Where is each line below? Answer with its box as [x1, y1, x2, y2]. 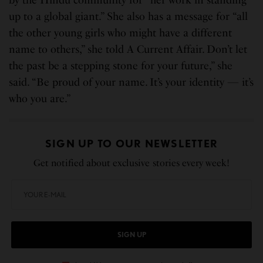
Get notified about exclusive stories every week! [33, 157, 230, 168]
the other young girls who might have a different [9, 26, 232, 39]
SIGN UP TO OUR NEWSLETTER [45, 137, 218, 150]
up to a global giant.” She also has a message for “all [9, 9, 248, 23]
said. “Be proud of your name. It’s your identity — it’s [9, 75, 254, 89]
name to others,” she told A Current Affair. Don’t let [9, 42, 248, 56]
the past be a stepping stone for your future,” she [9, 59, 233, 72]
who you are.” [9, 92, 72, 105]
